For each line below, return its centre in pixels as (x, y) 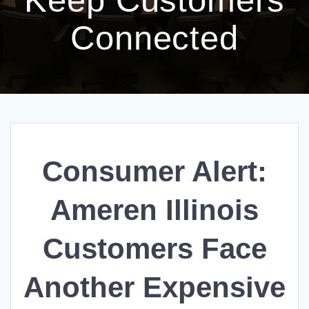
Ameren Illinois (154, 210)
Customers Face (154, 249)
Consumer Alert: (154, 172)
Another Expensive (154, 288)
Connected (154, 38)
